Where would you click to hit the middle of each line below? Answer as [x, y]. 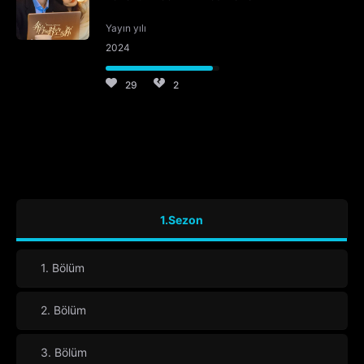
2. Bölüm [63, 310]
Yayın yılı [126, 28]
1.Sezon [182, 220]
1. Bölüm [63, 268]
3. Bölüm [64, 353]
